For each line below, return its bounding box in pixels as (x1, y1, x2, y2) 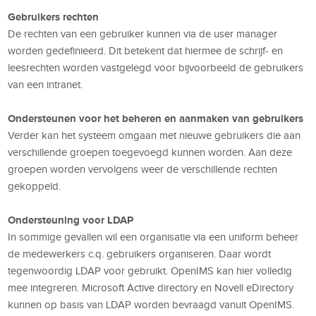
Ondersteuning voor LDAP (8, 213, 134, 226)
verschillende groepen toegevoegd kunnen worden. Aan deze (8, 146, 293, 158)
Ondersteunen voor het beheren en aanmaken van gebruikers (8, 111, 304, 124)
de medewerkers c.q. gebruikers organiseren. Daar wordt (8, 248, 272, 260)
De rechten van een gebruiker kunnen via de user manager (8, 28, 278, 39)
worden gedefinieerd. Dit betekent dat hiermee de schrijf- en (8, 44, 284, 56)
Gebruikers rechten (8, 10, 99, 23)
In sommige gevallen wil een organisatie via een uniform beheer (8, 231, 299, 243)
